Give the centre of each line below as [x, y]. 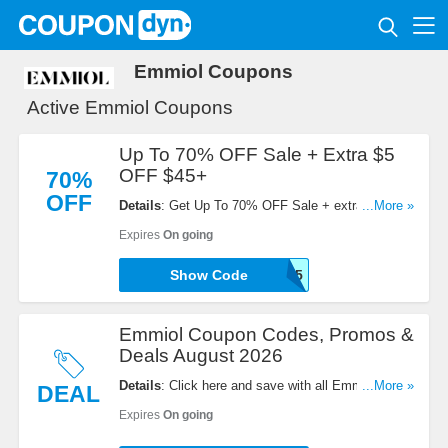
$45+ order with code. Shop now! [213, 226]
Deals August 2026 [200, 356]
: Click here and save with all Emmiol [268, 386]
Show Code [208, 275]
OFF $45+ [162, 176]
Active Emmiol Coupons [129, 108]
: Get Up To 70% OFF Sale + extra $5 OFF [285, 206]
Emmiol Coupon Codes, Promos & [266, 335]
